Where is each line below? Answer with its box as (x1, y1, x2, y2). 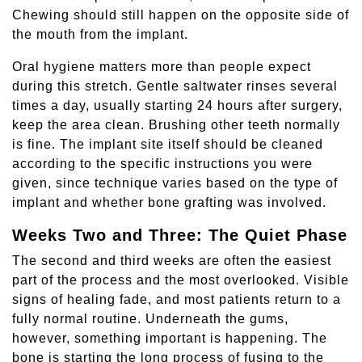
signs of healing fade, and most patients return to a (12, 293, 341, 307)
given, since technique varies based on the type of (12, 176, 338, 191)
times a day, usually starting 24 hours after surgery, (12, 99, 343, 113)
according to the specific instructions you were (12, 157, 313, 171)
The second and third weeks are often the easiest (12, 254, 331, 268)
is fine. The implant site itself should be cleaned (12, 137, 323, 152)
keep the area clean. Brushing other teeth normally (12, 118, 340, 133)
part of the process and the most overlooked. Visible (12, 273, 349, 288)
